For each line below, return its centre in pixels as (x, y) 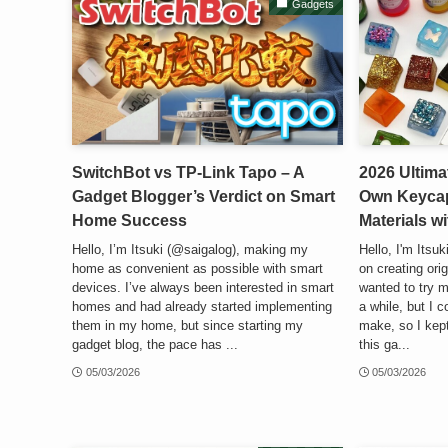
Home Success (129, 221)
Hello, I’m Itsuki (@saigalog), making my (190, 249)
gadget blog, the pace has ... (155, 344)
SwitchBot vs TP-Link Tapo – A (188, 173)
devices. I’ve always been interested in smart (203, 287)
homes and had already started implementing (202, 306)
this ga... (384, 344)
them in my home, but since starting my (187, 325)
